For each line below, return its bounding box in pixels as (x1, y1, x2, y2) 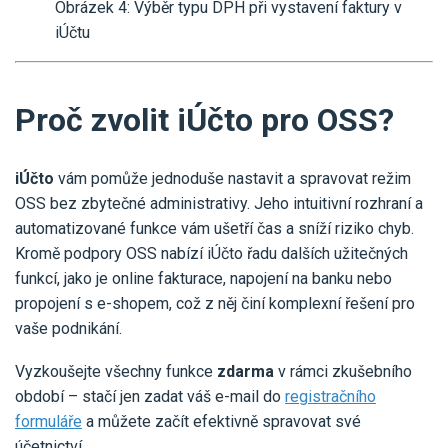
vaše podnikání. (15, 318, 122, 338)
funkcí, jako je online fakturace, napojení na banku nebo (15, 268, 392, 288)
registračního (285, 386, 376, 406)
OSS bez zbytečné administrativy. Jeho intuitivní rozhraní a (15, 193, 423, 213)
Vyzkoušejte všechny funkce (15, 361, 217, 381)
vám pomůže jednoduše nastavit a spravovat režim (54, 168, 411, 188)
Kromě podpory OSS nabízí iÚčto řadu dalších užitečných (15, 243, 408, 263)
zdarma (217, 361, 274, 381)
